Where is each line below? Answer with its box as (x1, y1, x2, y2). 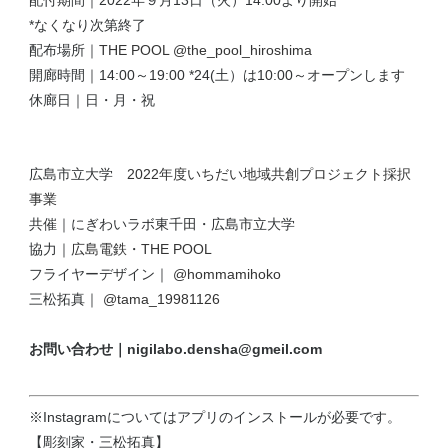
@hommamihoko (169, 266, 282, 283)
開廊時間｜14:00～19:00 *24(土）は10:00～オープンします (29, 67, 406, 84)
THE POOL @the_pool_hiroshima (99, 42, 313, 59)
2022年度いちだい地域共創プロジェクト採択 (127, 166, 412, 183)
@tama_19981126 (99, 291, 221, 308)
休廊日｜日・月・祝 (29, 92, 156, 109)
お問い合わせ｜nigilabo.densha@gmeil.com (29, 341, 323, 358)
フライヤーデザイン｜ (29, 266, 170, 283)
